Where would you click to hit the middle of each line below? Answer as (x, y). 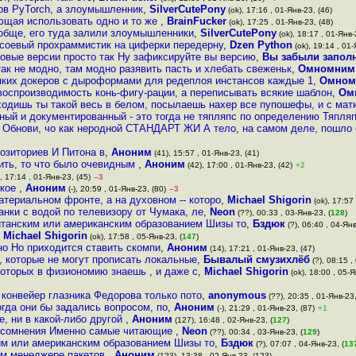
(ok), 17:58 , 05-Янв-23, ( (135, 236)
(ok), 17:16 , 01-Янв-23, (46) (279, 10)
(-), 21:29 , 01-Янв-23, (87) (265, 308)
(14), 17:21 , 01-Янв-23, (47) (261, 248)
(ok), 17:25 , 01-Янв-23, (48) (280, 22)
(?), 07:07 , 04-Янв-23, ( (299, 344)
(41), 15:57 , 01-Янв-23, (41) (205, 153)
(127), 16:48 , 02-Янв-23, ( (222, 320)
